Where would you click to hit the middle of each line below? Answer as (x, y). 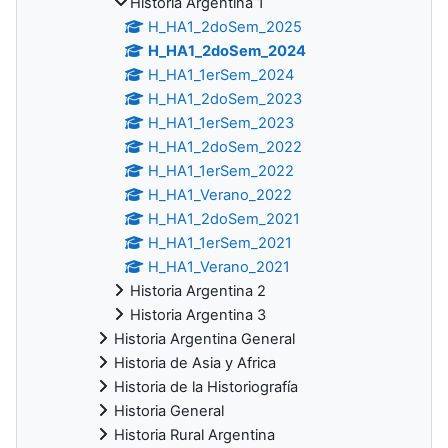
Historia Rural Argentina (194, 434)
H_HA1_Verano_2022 (220, 194)
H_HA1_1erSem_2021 (220, 242)
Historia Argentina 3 (198, 314)
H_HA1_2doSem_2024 (227, 50)
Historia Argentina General (204, 338)
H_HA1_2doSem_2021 (224, 218)
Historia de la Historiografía (206, 386)
